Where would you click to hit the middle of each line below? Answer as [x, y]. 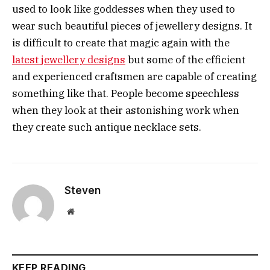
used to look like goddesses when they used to [124, 9]
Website [87, 211]
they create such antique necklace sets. [107, 127]
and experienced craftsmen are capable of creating [134, 76]
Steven [83, 190]
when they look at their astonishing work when [126, 110]
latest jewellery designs [69, 59]
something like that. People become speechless [126, 93]
